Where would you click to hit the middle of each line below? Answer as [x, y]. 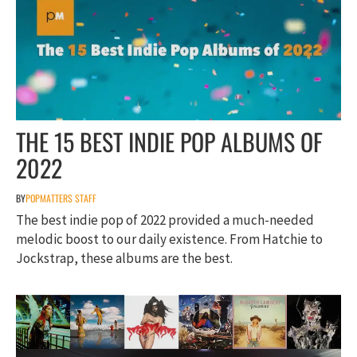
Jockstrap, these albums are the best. [124, 258]
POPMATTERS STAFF [61, 198]
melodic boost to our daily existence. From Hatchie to [169, 239]
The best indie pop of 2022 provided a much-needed [165, 220]
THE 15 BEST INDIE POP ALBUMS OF [169, 141]
